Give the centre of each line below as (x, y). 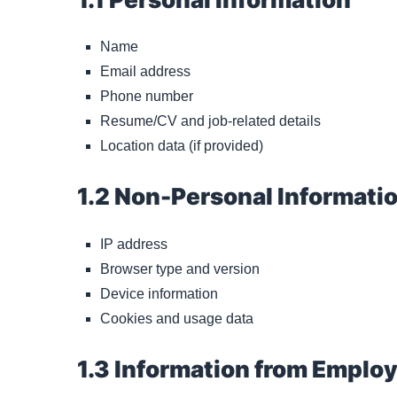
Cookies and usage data (177, 319)
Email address (145, 72)
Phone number (147, 97)
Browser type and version (180, 269)
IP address (134, 245)
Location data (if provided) (182, 146)
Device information (159, 294)
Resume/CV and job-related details (210, 121)
